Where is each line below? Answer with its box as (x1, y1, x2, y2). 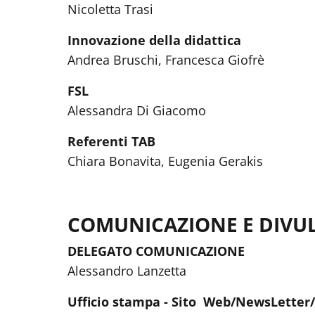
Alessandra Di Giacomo (67, 102, 206, 119)
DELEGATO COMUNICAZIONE (67, 243, 245, 259)
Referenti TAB (67, 133, 155, 150)
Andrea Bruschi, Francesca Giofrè (67, 51, 268, 68)
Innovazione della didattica (67, 32, 241, 49)
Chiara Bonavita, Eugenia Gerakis (67, 153, 263, 169)
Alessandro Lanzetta (67, 262, 186, 279)
